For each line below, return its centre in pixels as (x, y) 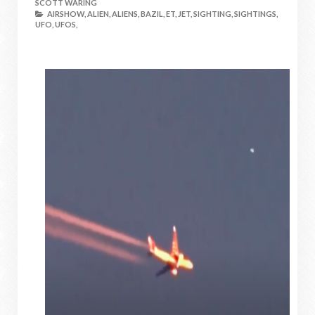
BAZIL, (153, 14)
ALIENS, (126, 14)
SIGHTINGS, (256, 14)
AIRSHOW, (66, 14)
